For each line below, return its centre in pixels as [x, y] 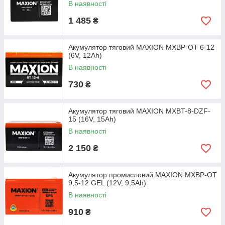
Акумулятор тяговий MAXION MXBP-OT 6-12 [141, 47]
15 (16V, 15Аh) [92, 119]
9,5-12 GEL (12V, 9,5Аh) [107, 183]
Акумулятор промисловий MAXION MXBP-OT [143, 175]
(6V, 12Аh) [85, 55]
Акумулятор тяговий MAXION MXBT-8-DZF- [139, 111]
